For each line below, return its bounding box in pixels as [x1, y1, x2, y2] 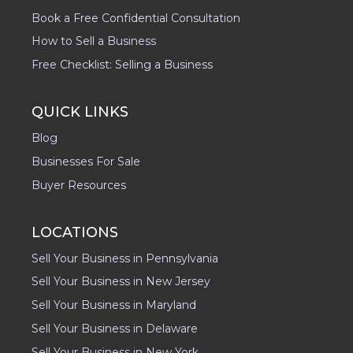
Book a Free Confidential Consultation [32, 10, 240, 25]
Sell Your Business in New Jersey [32, 274, 210, 289]
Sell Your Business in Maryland [32, 298, 196, 313]
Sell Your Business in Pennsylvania [32, 251, 218, 266]
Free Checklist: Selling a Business [32, 58, 213, 72]
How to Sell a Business [32, 34, 156, 49]
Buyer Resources [32, 177, 126, 192]
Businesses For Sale [32, 154, 140, 169]
